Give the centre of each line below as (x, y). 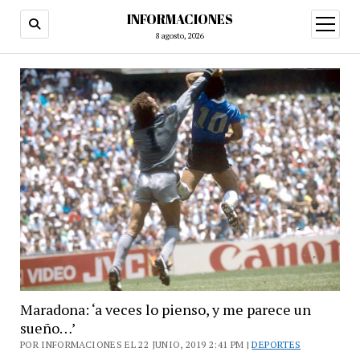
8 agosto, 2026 (180, 36)
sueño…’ (47, 327)
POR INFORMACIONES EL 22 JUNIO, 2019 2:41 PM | (136, 344)
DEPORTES (276, 344)
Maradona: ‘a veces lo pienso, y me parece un (165, 309)
